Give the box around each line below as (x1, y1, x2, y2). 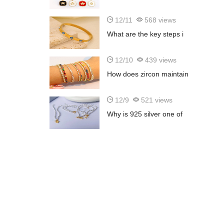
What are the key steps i (106, 30, 183, 38)
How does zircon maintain (106, 70, 188, 78)
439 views (142, 56, 176, 64)
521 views (138, 96, 172, 104)
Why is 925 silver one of (106, 110, 182, 118)
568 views (142, 16, 176, 24)
